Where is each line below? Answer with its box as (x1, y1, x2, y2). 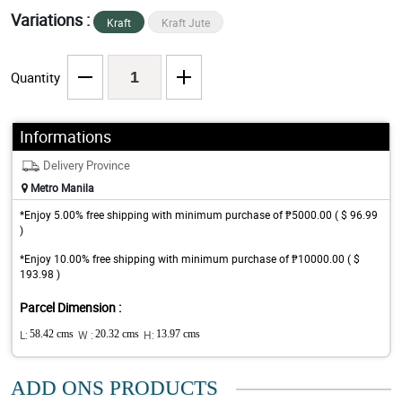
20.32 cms (95, 328, 139, 341)
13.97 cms (156, 328, 200, 341)
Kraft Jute (162, 15, 210, 31)
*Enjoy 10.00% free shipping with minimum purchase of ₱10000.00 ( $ (20, 251, 360, 267)
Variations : (11, 9, 93, 31)
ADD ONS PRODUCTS (11, 377, 218, 400)
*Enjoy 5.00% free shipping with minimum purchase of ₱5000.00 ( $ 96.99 (20, 207, 378, 223)
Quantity (11, 68, 60, 87)
